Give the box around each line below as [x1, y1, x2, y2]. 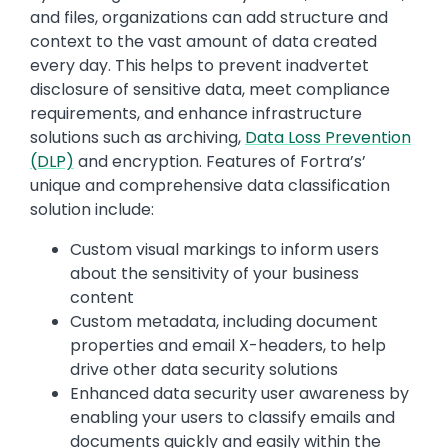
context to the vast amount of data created [30, 30, 377, 54]
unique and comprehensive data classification [30, 174, 390, 198]
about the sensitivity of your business [70, 262, 359, 286]
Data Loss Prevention [245, 126, 411, 150]
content [70, 286, 134, 310]
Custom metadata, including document [70, 310, 378, 334]
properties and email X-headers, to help [70, 334, 386, 358]
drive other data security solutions [70, 358, 338, 382]
